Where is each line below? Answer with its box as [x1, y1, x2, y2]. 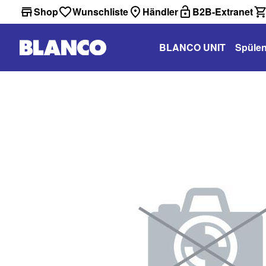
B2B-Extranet [192, 5, 253, 18]
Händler [142, 5, 178, 18]
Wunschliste [72, 5, 128, 18]
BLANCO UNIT [159, 40, 226, 54]
